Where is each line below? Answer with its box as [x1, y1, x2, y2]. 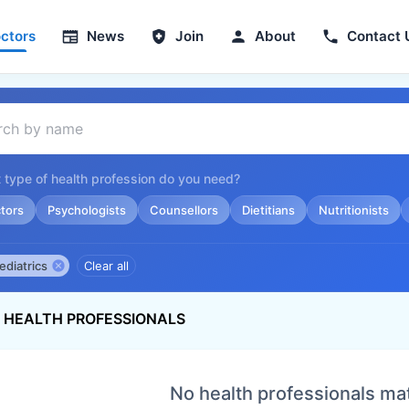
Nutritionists [319, 203, 389, 217]
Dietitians [242, 203, 295, 217]
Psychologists [47, 203, 126, 217]
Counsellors [150, 203, 218, 217]
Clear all [84, 258, 129, 273]
